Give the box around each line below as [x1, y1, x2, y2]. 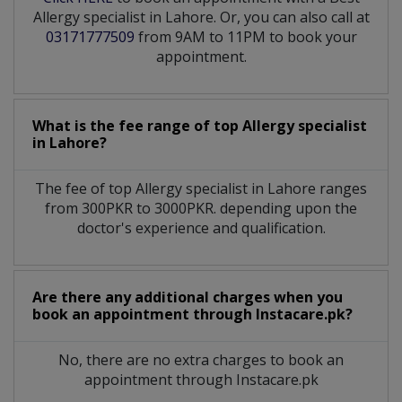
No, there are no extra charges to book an [58, 349, 344, 370]
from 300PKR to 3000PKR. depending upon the [45, 197, 357, 218]
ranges [319, 178, 367, 198]
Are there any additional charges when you [32, 286, 343, 307]
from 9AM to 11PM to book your [134, 26, 357, 47]
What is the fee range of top [32, 115, 242, 135]
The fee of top [35, 178, 135, 198]
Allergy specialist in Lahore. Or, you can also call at [32, 6, 370, 27]
